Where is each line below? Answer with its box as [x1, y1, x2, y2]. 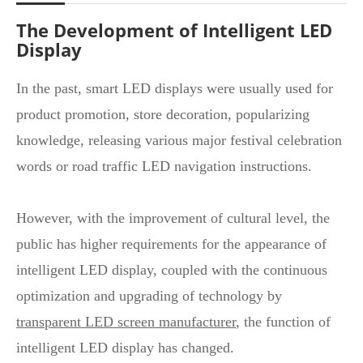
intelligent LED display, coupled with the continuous [16, 262, 327, 278]
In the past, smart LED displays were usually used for [16, 80, 333, 96]
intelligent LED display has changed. [16, 340, 234, 356]
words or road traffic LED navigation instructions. [16, 158, 312, 174]
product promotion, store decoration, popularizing [16, 106, 310, 122]
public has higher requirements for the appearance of [16, 236, 327, 252]
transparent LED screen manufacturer [16, 314, 236, 330]
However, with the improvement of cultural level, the [16, 210, 330, 226]
